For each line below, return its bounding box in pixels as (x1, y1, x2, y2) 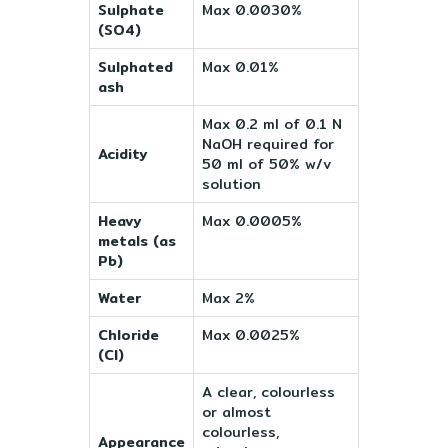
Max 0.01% (202, 55, 279, 78)
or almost (202, 400, 271, 423)
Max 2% (202, 286, 255, 309)
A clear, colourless (202, 380, 335, 403)
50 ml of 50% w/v (202, 152, 332, 175)
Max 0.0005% (202, 209, 302, 232)
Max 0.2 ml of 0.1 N (202, 112, 342, 135)
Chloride (98, 323, 159, 346)
